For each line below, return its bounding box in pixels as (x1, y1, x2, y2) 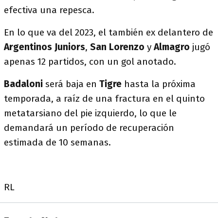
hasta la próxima (122, 78, 196, 90)
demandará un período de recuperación (4, 122, 174, 133)
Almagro (154, 41, 190, 53)
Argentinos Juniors (4, 41, 85, 53)
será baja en (43, 78, 99, 90)
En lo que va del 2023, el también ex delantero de (4, 27, 213, 38)
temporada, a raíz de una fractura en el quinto (4, 93, 205, 104)
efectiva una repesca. (4, 4, 94, 16)
